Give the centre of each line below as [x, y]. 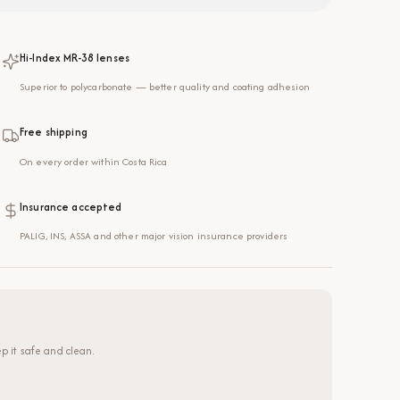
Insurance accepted [71, 206]
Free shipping [54, 132]
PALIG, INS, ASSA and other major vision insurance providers [154, 235]
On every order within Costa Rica [94, 161]
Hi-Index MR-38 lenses [75, 58]
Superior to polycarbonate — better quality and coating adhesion [165, 87]
